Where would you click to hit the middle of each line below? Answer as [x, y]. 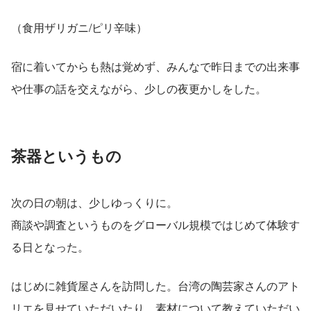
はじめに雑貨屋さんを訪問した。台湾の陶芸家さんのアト [155, 285]
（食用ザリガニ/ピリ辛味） [79, 27]
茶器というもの [66, 155]
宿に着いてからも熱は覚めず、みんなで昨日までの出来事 [155, 66]
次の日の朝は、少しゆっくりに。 [94, 202]
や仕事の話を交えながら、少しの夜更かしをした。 [139, 88]
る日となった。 [50, 246]
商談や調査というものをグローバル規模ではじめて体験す [155, 224]
